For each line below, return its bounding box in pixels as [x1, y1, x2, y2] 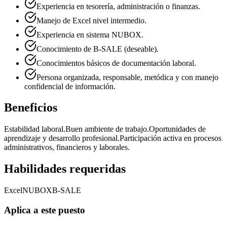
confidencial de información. [24, 82, 116, 91]
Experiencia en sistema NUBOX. [36, 30, 143, 39]
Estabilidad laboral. [4, 125, 65, 134]
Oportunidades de [149, 125, 206, 134]
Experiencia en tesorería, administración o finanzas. [36, 2, 200, 11]
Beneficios [4, 101, 57, 115]
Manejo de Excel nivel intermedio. [36, 16, 146, 25]
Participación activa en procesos [120, 134, 221, 143]
